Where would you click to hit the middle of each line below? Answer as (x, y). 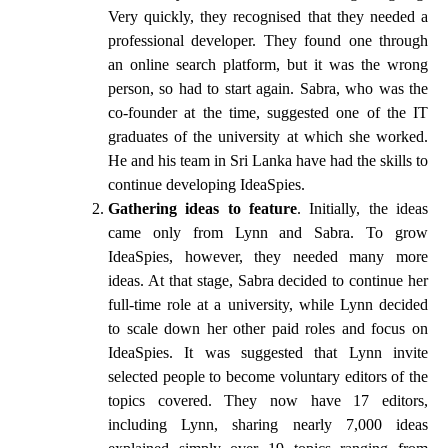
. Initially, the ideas (362, 208)
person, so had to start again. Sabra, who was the (268, 88)
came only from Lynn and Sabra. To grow (268, 232)
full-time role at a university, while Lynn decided (268, 304)
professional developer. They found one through (268, 40)
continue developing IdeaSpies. (206, 184)
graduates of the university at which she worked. (268, 136)
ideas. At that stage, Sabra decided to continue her (268, 280)
